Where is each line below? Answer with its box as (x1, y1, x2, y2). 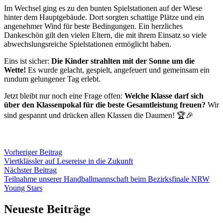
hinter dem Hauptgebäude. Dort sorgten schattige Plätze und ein (4, 12, 204, 21)
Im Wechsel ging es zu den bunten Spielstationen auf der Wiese (4, 3, 202, 12)
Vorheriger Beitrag (4, 147, 62, 156)
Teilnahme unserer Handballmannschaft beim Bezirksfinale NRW (4, 174, 210, 183)
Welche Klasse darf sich (124, 91, 204, 100)
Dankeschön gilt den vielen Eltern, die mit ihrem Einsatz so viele (4, 30, 207, 39)
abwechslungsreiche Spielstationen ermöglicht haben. (4, 39, 171, 48)
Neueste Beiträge (4, 202, 91, 216)
